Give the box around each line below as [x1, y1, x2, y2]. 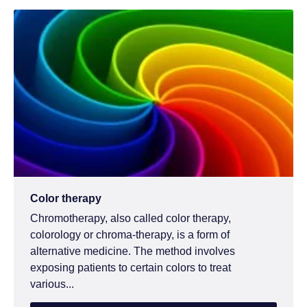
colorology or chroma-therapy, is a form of [30, 229, 230, 241]
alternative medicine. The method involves [30, 245, 235, 258]
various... [30, 278, 74, 291]
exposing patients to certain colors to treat [30, 262, 231, 274]
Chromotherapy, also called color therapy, [30, 212, 231, 225]
